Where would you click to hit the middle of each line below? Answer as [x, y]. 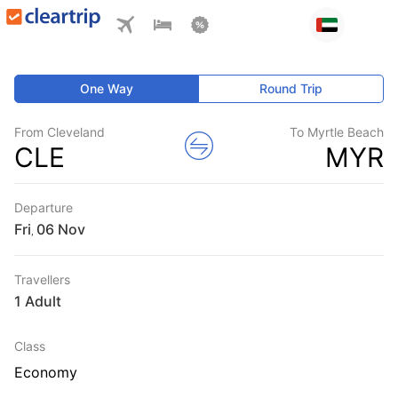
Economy [46, 372]
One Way [107, 88]
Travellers [42, 279]
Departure [44, 207]
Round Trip [291, 88]
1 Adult [38, 301]
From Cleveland [60, 132]
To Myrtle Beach [337, 132]
